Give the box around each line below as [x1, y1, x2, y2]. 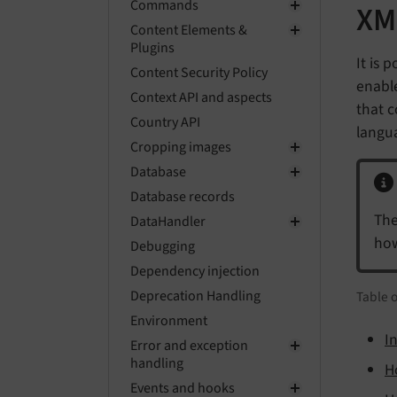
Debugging [130, 237, 195, 256]
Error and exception [130, 336, 248, 355]
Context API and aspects [130, 88, 272, 107]
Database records [130, 187, 235, 206]
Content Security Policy [130, 63, 268, 82]
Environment [130, 311, 207, 331]
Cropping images [130, 137, 231, 157]
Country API [130, 113, 200, 132]
